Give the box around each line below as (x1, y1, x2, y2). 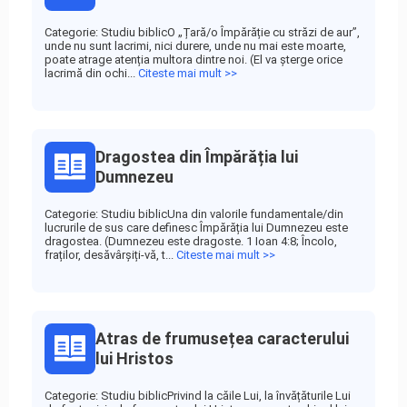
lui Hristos (95, 349, 174, 368)
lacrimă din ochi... (45, 66, 138, 80)
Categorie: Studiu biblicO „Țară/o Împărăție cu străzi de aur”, (45, 25, 360, 39)
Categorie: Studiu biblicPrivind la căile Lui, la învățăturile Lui (45, 389, 351, 402)
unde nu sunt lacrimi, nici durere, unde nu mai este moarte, (45, 39, 346, 53)
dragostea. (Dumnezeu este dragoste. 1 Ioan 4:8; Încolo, (45, 234, 337, 248)
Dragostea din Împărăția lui (95, 147, 298, 166)
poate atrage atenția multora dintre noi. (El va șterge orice (45, 53, 342, 66)
